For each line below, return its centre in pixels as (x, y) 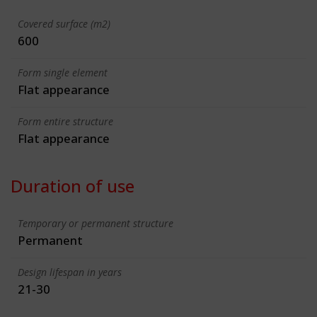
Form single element (63, 72)
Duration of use (73, 185)
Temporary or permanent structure (96, 223)
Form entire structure (65, 121)
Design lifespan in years (70, 272)
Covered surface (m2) (64, 23)
